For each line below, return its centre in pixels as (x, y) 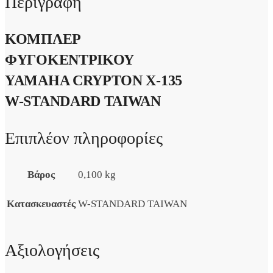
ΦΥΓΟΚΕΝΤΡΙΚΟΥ (70, 60)
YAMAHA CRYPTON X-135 (94, 81)
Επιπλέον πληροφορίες (84, 138)
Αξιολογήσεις (52, 250)
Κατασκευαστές (41, 204)
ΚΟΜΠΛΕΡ (43, 39)
